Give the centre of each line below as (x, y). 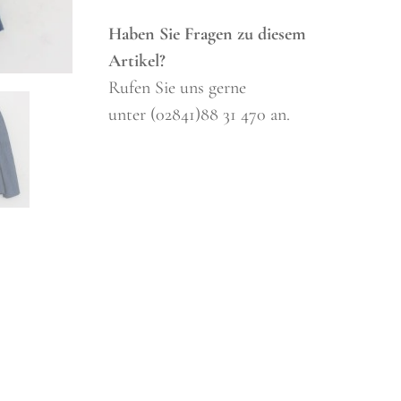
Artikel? (137, 61)
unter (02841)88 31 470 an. (200, 115)
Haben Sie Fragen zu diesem (208, 34)
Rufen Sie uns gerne (178, 88)
